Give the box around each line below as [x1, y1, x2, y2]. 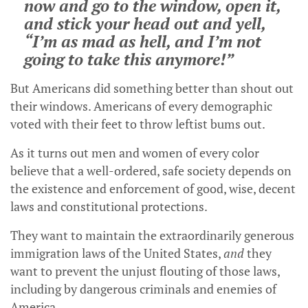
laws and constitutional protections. [10, 198, 208, 215]
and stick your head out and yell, [24, 12, 265, 35]
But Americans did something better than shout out [10, 80, 294, 97]
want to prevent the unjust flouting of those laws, [10, 263, 280, 280]
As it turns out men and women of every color [10, 144, 259, 162]
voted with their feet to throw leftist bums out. [10, 115, 265, 133]
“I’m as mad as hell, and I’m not [24, 30, 261, 53]
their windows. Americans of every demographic [10, 98, 272, 115]
